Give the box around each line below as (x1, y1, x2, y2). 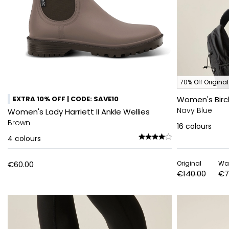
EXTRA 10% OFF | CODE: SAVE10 (13, 94, 119, 104)
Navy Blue (177, 105, 212, 116)
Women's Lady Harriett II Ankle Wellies (8, 106, 150, 117)
